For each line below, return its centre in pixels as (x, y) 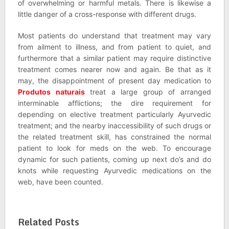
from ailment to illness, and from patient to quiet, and (114, 47)
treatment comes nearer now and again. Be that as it (114, 69)
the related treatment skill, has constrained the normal (114, 137)
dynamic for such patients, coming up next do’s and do (114, 159)
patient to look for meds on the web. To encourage (114, 148)
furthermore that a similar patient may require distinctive (114, 58)
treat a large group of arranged (148, 92)
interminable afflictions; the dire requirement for (114, 103)
